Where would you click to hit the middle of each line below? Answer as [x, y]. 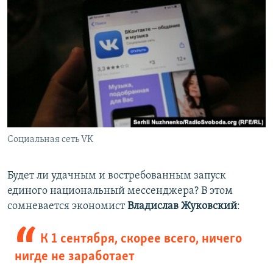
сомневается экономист [67, 207]
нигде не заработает [75, 257]
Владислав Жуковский [182, 207]
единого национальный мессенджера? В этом [120, 191]
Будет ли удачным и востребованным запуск [117, 176]
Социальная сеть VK [50, 140]
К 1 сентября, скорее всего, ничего [141, 239]
